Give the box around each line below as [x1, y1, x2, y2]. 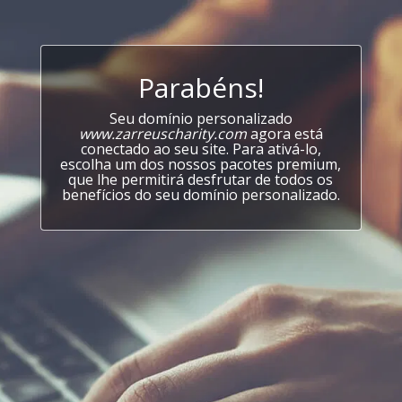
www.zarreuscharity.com [78, 124, 247, 144]
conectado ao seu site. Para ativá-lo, [80, 139, 321, 159]
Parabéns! [137, 69, 264, 106]
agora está [246, 124, 323, 144]
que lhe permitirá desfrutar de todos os [68, 170, 334, 189]
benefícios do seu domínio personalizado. [61, 185, 340, 205]
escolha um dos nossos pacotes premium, [60, 154, 342, 174]
